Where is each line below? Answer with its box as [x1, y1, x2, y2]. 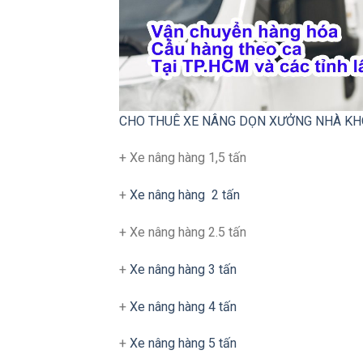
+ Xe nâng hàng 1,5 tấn [119, 150, 246, 166]
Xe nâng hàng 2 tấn [130, 187, 240, 203]
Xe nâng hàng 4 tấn [126, 298, 237, 314]
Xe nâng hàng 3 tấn [126, 261, 237, 277]
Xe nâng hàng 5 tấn [126, 335, 237, 352]
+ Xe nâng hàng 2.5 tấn [119, 224, 246, 241]
